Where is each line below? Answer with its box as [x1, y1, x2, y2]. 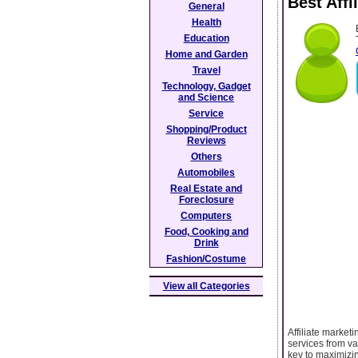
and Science [178, 92, 234, 103]
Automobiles [177, 167, 235, 178]
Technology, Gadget [161, 81, 251, 92]
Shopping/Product [165, 124, 247, 135]
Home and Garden [165, 49, 248, 60]
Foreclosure [178, 194, 234, 205]
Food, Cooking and [164, 226, 249, 237]
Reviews [186, 135, 226, 146]
